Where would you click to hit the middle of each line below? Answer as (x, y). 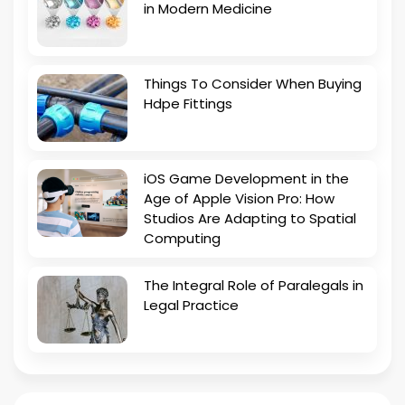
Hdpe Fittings (188, 103)
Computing (182, 238)
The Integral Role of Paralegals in (254, 285)
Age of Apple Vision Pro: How (239, 198)
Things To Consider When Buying (253, 83)
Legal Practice (191, 305)
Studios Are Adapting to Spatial (250, 218)
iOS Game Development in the (246, 178)
